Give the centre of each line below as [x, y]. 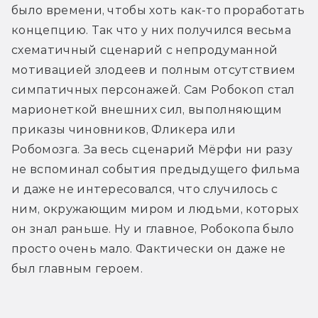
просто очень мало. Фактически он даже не [149, 248]
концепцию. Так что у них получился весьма [152, 30]
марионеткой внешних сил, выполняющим [147, 109]
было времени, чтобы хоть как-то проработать [158, 10]
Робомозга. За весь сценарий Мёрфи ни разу [152, 149]
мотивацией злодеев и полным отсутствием [154, 70]
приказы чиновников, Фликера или [124, 129]
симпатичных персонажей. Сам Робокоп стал [153, 89]
